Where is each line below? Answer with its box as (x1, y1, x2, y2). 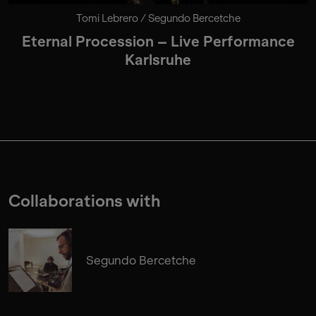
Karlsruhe (125, 51, 191, 69)
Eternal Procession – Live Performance (21, 33, 295, 51)
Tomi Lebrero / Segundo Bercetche (75, 12, 241, 25)
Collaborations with (8, 192, 160, 212)
